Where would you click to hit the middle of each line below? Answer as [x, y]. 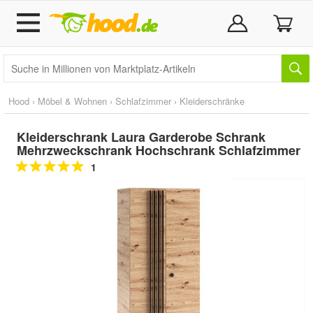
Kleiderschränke [212, 101]
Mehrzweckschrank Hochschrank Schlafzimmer [159, 150]
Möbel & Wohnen [72, 101]
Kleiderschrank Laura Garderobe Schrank [141, 137]
